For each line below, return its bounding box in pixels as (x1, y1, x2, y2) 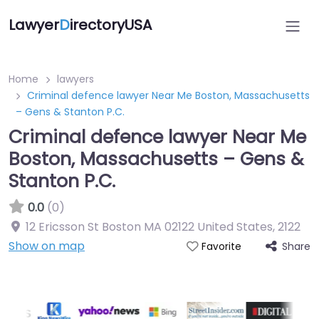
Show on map (9, 238, 85, 254)
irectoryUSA (70, 15, 152, 35)
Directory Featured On (90, 278, 229, 296)
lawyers (57, 72, 94, 86)
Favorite (201, 240, 241, 253)
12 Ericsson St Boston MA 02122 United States (26, 219, 273, 235)
